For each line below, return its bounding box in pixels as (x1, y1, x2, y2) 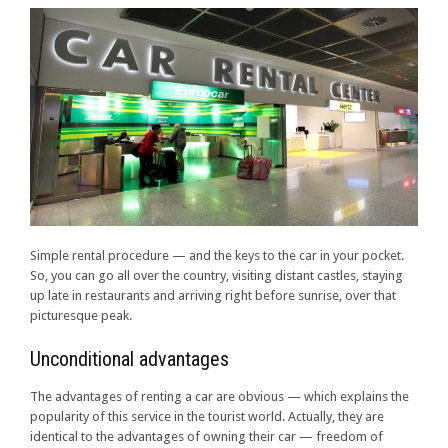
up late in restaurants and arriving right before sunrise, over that (30, 288, 396, 304)
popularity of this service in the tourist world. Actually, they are (30, 409, 384, 425)
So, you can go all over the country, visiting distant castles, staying (30, 268, 403, 284)
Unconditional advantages (30, 347, 229, 372)
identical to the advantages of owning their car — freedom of (30, 429, 383, 445)
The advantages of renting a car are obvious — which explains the (30, 389, 409, 405)
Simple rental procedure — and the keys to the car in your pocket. (30, 248, 404, 264)
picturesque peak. (30, 308, 132, 324)
